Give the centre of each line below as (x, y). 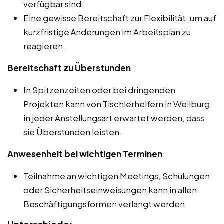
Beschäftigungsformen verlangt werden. (105, 204)
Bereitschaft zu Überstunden (69, 68)
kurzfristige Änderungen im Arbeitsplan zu (107, 32)
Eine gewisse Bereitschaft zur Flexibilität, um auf (120, 18)
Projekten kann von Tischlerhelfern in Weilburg (117, 104)
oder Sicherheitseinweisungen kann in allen (110, 190)
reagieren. (44, 46)
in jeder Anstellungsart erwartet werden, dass (114, 118)
